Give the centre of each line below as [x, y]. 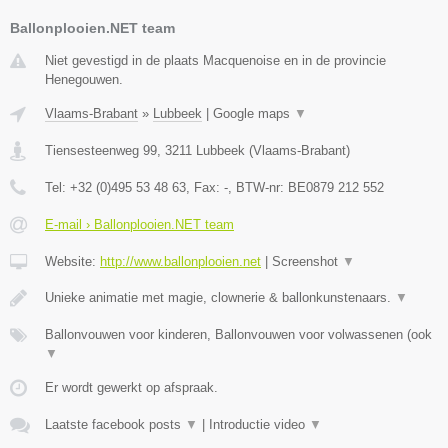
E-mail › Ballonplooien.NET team [139, 225]
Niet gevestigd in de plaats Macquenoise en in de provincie [215, 61]
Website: [72, 262]
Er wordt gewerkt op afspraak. [131, 388]
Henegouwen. [84, 80]
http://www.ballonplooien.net [180, 262]
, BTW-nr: [258, 188]
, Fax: [205, 188]
